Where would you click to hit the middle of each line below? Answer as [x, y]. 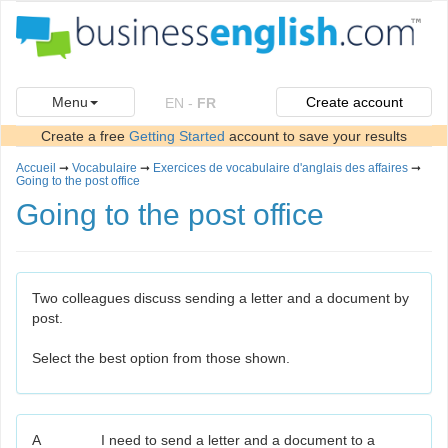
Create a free [85, 136]
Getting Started [177, 136]
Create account [354, 102]
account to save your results [316, 136]
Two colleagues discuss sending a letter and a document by [220, 298]
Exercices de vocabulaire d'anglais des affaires [280, 168]
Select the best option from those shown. [161, 358]
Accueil [36, 168]
